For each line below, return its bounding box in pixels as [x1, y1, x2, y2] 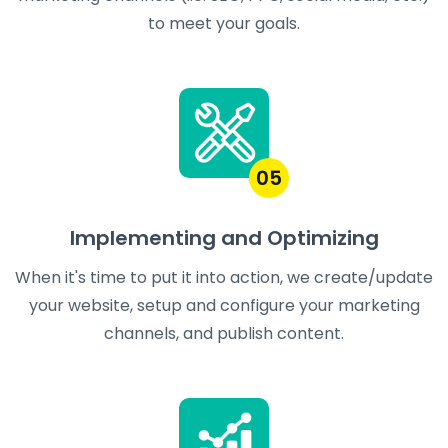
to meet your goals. [148, 12, 300, 36]
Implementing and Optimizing [69, 224, 379, 253]
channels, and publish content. [104, 322, 344, 346]
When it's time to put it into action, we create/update [15, 266, 433, 290]
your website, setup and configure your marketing [28, 294, 420, 318]
